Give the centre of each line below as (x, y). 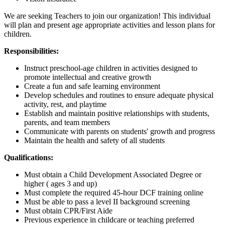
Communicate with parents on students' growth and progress (120, 132)
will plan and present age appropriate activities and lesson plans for (109, 25)
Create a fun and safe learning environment (92, 86)
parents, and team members (67, 123)
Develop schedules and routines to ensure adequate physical (119, 95)
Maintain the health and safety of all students (94, 141)
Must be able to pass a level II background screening (107, 202)
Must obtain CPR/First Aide (68, 211)
